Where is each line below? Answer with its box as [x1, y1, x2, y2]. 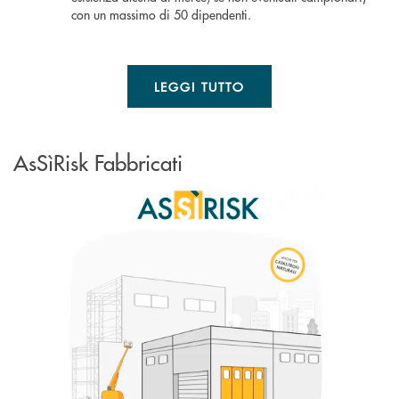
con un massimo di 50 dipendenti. [71, 5, 251, 24]
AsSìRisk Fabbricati [13, 147, 183, 177]
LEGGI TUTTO [153, 77, 246, 96]
